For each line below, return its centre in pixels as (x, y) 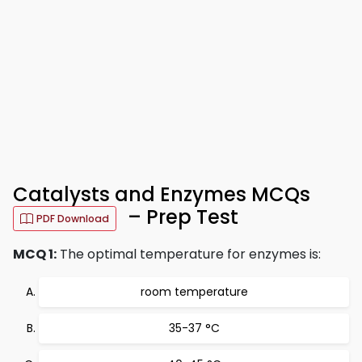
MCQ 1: (35, 254)
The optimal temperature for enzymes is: (189, 254)
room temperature (194, 292)
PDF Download (73, 219)
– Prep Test (181, 217)
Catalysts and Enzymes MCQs (162, 194)
